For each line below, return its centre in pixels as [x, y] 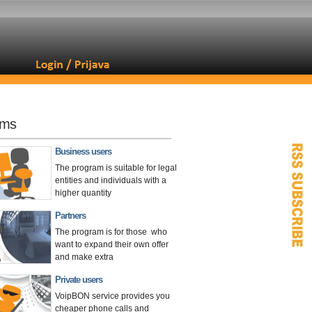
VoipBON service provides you [112, 296]
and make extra [84, 257]
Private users [79, 280]
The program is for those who [111, 232]
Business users [83, 151]
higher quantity [83, 193]
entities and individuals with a [111, 180]
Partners [70, 216]
